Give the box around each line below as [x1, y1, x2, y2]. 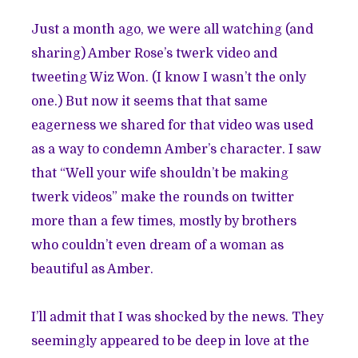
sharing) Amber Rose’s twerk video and [31, 46, 278, 61]
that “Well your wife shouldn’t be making [31, 165, 289, 181]
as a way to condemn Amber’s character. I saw [31, 141, 322, 157]
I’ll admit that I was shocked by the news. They [31, 309, 324, 324]
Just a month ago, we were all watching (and [31, 22, 314, 37]
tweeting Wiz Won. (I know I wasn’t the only [31, 70, 307, 85]
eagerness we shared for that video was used [31, 117, 314, 133]
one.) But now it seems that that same [31, 93, 268, 109]
